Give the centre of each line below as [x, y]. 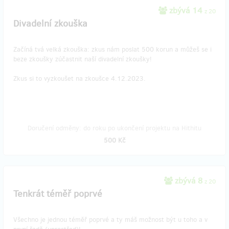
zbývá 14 [186, 10]
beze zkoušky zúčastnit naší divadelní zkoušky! [83, 59]
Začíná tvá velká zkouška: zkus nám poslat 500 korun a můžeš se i [112, 49]
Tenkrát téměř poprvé [58, 194]
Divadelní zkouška [50, 24]
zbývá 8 [189, 181]
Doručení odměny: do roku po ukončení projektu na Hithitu [114, 128]
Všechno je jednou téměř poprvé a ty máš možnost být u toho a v [110, 220]
